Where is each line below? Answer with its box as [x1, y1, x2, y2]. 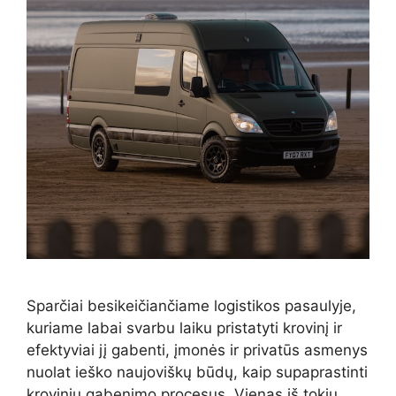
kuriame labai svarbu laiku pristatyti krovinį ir [27, 318, 342, 337]
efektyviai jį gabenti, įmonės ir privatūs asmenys [27, 340, 368, 359]
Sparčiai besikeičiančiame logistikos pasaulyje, [27, 296, 356, 315]
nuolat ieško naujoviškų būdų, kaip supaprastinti [27, 362, 368, 381]
